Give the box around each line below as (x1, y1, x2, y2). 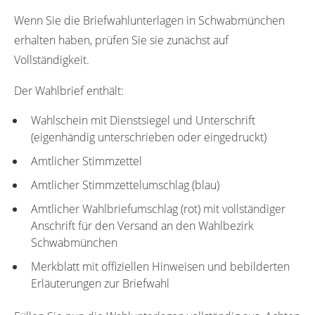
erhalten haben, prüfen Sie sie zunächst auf (14, 32, 229, 48)
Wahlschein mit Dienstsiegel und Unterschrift (31, 112, 255, 128)
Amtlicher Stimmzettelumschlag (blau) (31, 176, 219, 193)
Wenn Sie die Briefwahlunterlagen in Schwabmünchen (14, 12, 285, 28)
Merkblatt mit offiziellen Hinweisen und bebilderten (31, 258, 290, 274)
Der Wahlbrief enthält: (14, 82, 124, 98)
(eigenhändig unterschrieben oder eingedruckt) (31, 129, 266, 145)
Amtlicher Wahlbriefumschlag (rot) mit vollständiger (31, 200, 285, 217)
